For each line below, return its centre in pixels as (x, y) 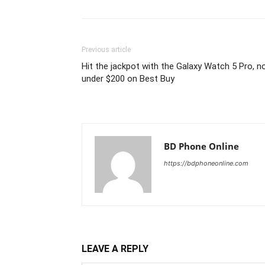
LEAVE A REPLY (115, 249)
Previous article (106, 50)
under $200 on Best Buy (128, 79)
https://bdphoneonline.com (206, 163)
